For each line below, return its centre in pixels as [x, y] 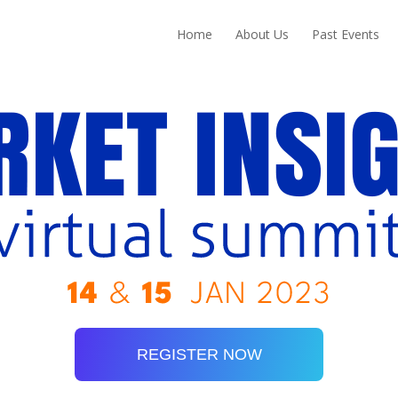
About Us [263, 34]
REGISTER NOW [199, 354]
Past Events [346, 34]
